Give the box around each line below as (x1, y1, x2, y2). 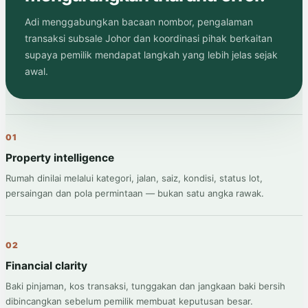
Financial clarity (5, 258, 87, 272)
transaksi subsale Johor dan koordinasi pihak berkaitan (25, 32, 272, 44)
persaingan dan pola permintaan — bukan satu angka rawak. (5, 187, 264, 199)
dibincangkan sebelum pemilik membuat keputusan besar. (5, 295, 253, 307)
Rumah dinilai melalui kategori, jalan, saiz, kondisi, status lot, (5, 172, 263, 184)
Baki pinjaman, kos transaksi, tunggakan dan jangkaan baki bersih (5, 280, 285, 291)
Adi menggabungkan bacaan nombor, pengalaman (25, 15, 253, 27)
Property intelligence (5, 151, 114, 164)
